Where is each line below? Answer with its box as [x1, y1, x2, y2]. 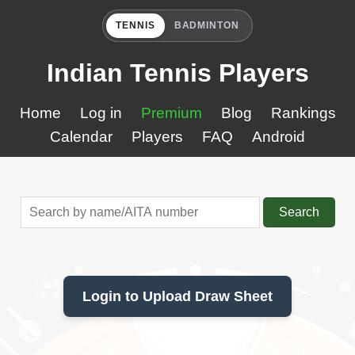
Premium [140, 105, 202, 121]
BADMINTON [174, 20, 240, 31]
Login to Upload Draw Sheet [82, 288, 273, 304]
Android [252, 128, 305, 145]
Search [278, 205, 319, 219]
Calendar [50, 128, 113, 145]
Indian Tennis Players [46, 59, 309, 87]
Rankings [270, 105, 336, 121]
